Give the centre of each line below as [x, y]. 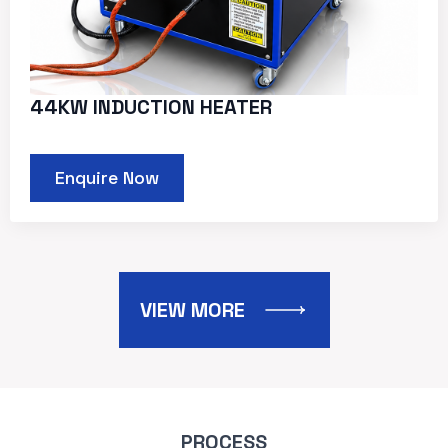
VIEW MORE [192, 309]
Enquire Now [107, 177]
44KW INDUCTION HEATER [151, 106]
